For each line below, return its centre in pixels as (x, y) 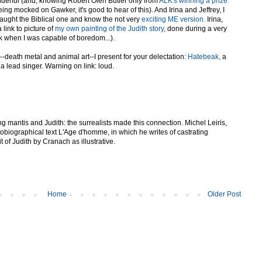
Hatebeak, (204, 56)
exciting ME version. (173, 19)
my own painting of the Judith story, (110, 28)
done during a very (196, 28)
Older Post (224, 194)
